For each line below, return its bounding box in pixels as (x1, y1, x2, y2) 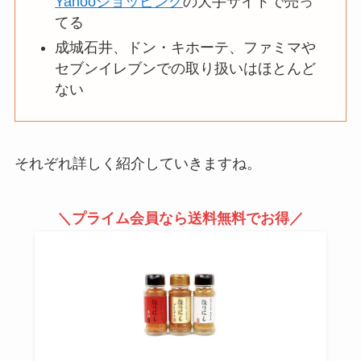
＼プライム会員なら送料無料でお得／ (57, 210, 304, 227)
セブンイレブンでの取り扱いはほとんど (55, 60, 317, 77)
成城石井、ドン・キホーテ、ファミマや (55, 39, 317, 56)
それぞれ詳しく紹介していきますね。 (14, 156, 261, 172)
